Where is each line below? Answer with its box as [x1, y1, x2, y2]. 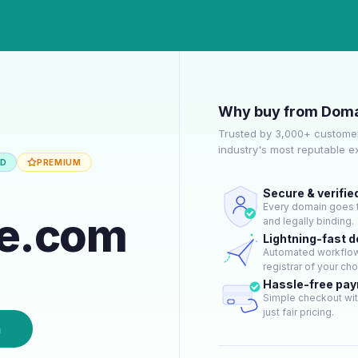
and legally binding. [263, 215, 354, 227]
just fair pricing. [263, 306, 334, 318]
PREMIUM [37, 157, 82, 167]
